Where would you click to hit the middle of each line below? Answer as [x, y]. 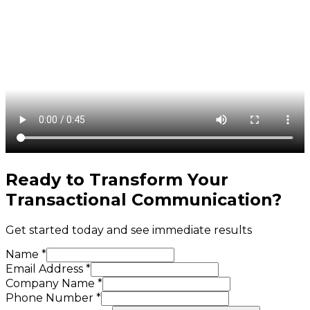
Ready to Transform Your [117, 179]
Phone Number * [53, 298]
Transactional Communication [139, 199]
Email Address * [48, 268]
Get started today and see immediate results [129, 230]
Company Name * [54, 283]
